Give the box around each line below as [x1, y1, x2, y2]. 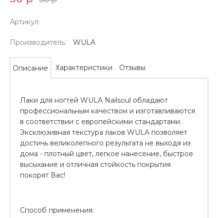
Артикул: [10, 17, 40, 26]
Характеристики [55, 63, 112, 73]
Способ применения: [20, 205, 94, 215]
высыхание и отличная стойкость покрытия [20, 160, 171, 169]
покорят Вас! [20, 170, 65, 180]
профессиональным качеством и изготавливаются [20, 106, 195, 115]
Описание [13, 63, 48, 73]
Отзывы [119, 63, 145, 73]
